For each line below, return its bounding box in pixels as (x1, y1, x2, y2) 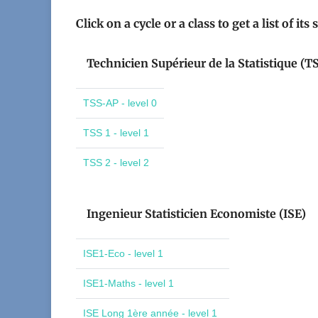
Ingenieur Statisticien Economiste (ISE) (87, 207, 306, 221)
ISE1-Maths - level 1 (83, 278, 174, 289)
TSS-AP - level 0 (83, 97, 157, 109)
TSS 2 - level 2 (83, 157, 149, 168)
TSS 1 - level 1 (83, 127, 149, 138)
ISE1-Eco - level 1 (83, 248, 163, 259)
